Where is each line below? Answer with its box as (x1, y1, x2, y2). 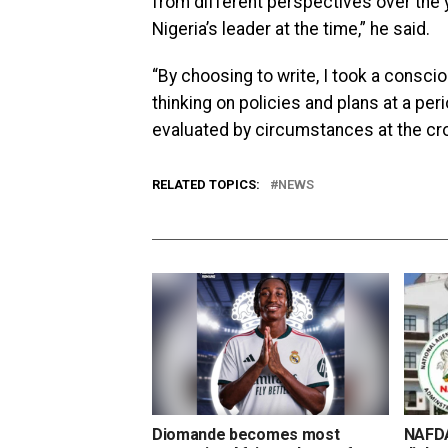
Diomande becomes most (152, 424, 340, 444)
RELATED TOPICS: (152, 177, 260, 192)
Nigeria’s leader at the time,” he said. (152, 19, 430, 39)
